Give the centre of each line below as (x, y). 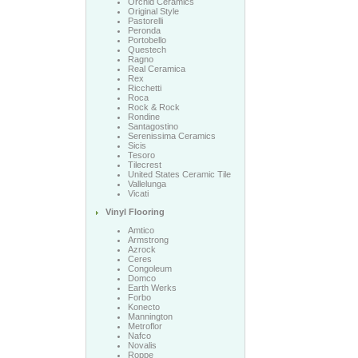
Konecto (143, 307)
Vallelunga (147, 184)
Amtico (141, 230)
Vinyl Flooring (135, 212)
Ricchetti (144, 88)
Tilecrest (144, 165)
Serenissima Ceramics (171, 136)
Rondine (143, 117)
